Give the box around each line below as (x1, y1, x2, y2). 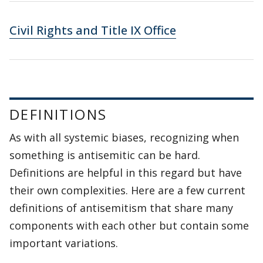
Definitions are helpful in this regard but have (9, 166, 242, 180)
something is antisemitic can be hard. (9, 148, 200, 162)
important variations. (9, 236, 118, 250)
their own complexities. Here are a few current (9, 183, 245, 197)
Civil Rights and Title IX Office (9, 22, 176, 38)
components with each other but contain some (9, 218, 249, 232)
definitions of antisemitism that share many (9, 201, 233, 215)
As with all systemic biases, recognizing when (9, 130, 239, 144)
